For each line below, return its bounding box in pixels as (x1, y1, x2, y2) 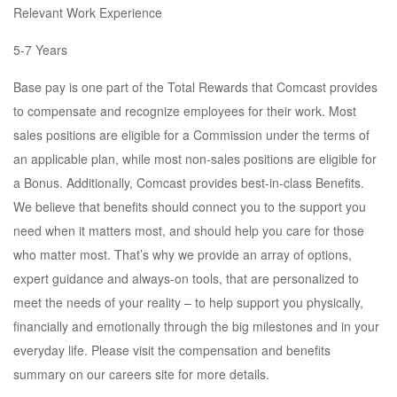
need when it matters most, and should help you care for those (13, 222, 364, 239)
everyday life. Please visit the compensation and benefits (13, 341, 331, 359)
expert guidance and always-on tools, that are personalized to (13, 269, 359, 287)
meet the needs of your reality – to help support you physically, (13, 293, 363, 311)
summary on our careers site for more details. (13, 365, 269, 383)
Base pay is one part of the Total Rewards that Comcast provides (13, 78, 378, 96)
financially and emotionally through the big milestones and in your (13, 317, 379, 335)
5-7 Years (13, 41, 67, 58)
